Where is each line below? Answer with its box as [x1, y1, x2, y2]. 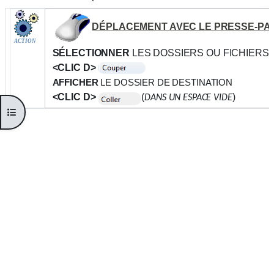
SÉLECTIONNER [52, 47, 130, 58]
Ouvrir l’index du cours [7, 106, 104, 117]
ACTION [13, 38, 36, 45]
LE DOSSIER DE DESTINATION [98, 77, 232, 87]
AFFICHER [52, 77, 98, 87]
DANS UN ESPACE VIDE [144, 92, 232, 103]
